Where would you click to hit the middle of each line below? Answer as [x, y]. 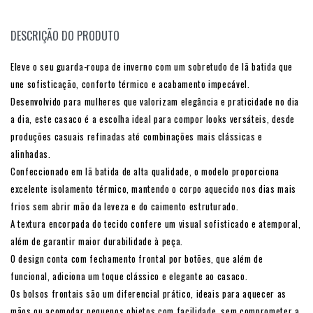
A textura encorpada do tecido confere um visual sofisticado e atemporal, [156, 224]
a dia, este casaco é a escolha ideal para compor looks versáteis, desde [153, 119]
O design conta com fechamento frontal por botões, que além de [137, 259]
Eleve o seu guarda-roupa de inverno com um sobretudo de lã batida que [152, 67]
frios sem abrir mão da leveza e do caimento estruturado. [125, 206]
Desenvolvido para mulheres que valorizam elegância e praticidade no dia [155, 102]
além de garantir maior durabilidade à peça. [97, 241]
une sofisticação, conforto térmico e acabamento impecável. [130, 84]
